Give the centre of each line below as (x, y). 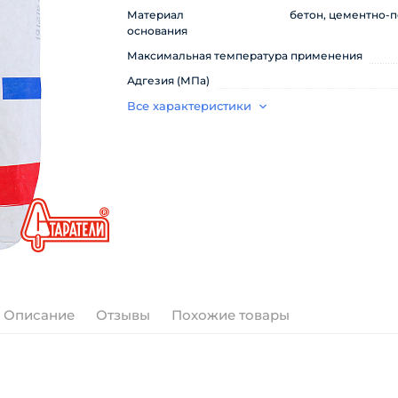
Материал (155, 15)
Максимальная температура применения (245, 56)
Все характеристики (189, 106)
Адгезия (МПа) (168, 80)
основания (157, 31)
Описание (39, 315)
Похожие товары (231, 315)
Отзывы (123, 315)
